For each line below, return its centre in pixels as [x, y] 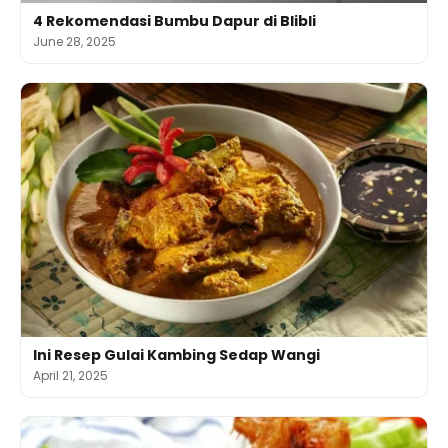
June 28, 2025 [74, 42]
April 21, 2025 [70, 375]
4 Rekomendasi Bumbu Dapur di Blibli [174, 21]
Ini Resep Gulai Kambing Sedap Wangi [176, 354]
